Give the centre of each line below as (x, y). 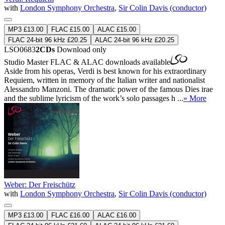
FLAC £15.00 (70, 29)
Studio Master (27, 62)
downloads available (137, 62)
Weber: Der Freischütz (40, 184)
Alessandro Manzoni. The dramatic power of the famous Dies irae (108, 89)
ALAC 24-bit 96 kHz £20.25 (135, 40)
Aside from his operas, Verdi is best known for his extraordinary (105, 71)
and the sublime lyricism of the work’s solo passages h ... (94, 98)
